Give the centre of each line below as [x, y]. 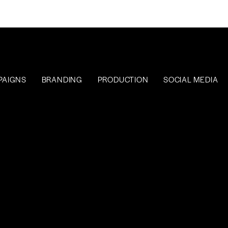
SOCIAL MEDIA [191, 79]
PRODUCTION [123, 79]
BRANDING [62, 79]
